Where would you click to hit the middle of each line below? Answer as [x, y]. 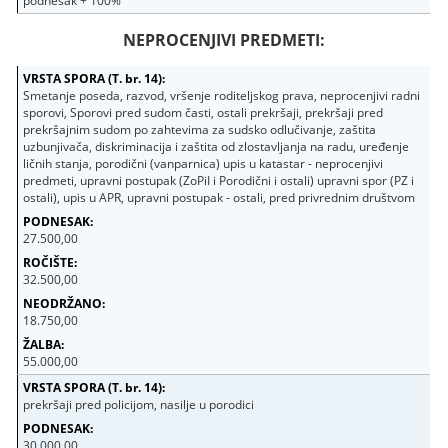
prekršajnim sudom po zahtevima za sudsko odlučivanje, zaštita [200, 129]
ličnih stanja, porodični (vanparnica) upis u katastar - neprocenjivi [203, 163]
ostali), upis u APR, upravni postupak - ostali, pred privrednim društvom [219, 197]
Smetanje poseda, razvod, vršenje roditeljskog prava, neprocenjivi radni [222, 95]
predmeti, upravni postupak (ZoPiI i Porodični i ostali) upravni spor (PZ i [219, 180]
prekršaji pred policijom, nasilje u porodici [139, 404]
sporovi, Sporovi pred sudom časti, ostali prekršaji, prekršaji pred [203, 112]
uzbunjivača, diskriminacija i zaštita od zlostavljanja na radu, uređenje [216, 146]
